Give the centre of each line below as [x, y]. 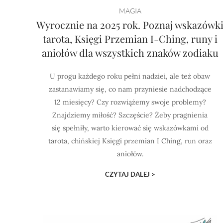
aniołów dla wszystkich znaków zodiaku [130, 53]
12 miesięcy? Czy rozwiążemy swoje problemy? [130, 102]
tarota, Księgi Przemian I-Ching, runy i [130, 39]
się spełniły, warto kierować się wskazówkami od [130, 128]
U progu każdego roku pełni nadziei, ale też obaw [130, 76]
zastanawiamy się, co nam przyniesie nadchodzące [130, 89]
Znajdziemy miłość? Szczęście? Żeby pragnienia [130, 115]
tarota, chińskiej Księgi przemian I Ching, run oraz [130, 141]
